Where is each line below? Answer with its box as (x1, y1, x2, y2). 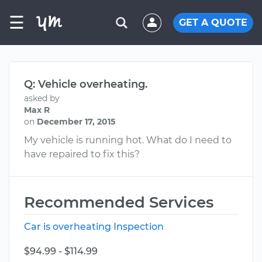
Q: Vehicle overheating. (24, 78, 147, 91)
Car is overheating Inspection (24, 221, 164, 232)
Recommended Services (24, 193, 213, 212)
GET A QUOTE (179, 16, 247, 28)
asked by (24, 93, 60, 104)
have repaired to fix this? (24, 149, 140, 160)
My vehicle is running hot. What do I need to (24, 135, 232, 146)
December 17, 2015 (37, 116, 115, 127)
